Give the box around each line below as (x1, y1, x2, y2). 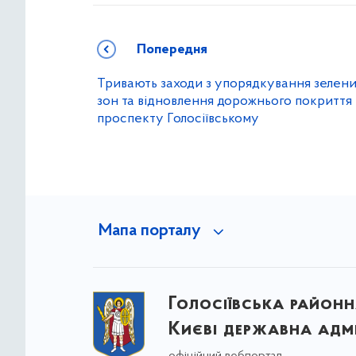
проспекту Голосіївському (97, 111, 259, 126)
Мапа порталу (98, 222, 201, 240)
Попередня (137, 42, 207, 57)
